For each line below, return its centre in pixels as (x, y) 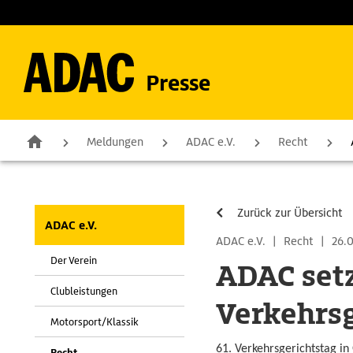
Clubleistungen (84, 291)
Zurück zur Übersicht (290, 213)
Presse (178, 83)
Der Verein (74, 260)
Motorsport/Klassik (95, 322)
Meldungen (115, 142)
